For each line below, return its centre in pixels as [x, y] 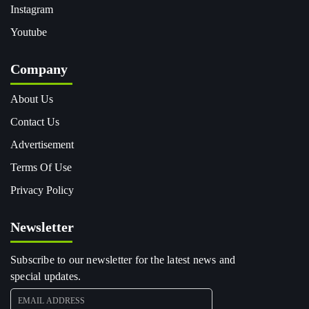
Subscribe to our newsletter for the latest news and [123, 260]
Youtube [29, 32]
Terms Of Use [41, 168]
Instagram [32, 10]
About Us [32, 99]
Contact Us [35, 122]
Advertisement [42, 145]
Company [39, 69]
